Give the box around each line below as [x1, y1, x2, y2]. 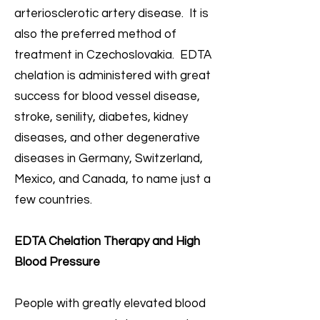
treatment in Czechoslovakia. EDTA [14, 49, 211, 61]
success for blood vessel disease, [14, 90, 200, 103]
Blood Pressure [14, 256, 100, 269]
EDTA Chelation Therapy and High [14, 235, 200, 248]
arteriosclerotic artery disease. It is [14, 7, 209, 20]
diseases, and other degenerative [14, 131, 200, 144]
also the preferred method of [14, 28, 176, 41]
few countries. [14, 194, 92, 206]
